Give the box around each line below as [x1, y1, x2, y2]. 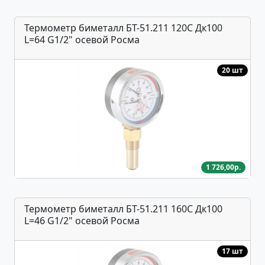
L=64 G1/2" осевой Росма [24, 33, 140, 47]
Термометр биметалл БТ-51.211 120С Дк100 [24, 21, 222, 35]
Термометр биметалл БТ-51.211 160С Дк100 [24, 202, 222, 216]
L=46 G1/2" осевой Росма [24, 214, 140, 228]
